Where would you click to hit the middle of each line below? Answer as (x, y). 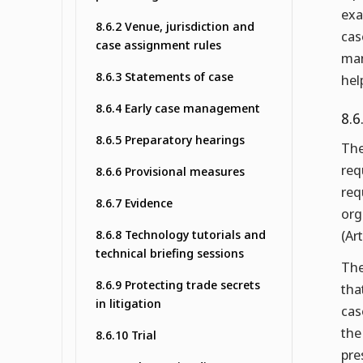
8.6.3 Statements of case (164, 77)
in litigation (128, 303)
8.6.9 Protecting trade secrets (178, 285)
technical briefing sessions (170, 253)
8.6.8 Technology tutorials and (181, 235)
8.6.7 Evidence (134, 203)
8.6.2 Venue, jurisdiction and (175, 26)
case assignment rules (158, 45)
